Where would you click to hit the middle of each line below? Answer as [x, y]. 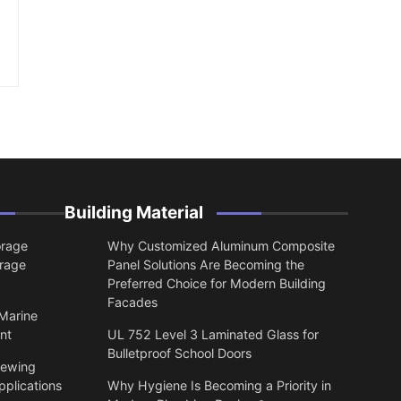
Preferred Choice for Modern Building [216, 284]
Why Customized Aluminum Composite [221, 246]
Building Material [133, 213]
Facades [132, 303]
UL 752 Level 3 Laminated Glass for [213, 335]
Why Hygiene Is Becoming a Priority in [219, 386]
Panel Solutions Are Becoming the [205, 265]
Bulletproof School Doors [179, 354]
